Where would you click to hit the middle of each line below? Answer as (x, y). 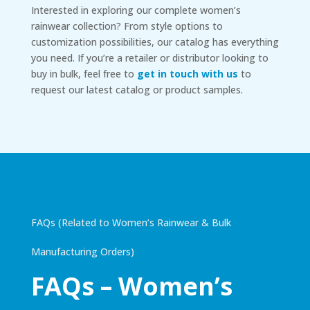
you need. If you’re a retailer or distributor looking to (149, 57)
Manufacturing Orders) (82, 251)
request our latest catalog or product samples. (137, 89)
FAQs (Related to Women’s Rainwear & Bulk (131, 222)
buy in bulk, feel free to (84, 73)
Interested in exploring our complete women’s (136, 10)
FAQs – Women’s (131, 286)
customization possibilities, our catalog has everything (155, 42)
